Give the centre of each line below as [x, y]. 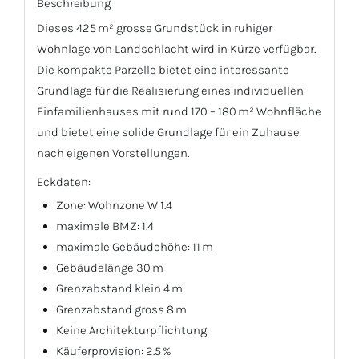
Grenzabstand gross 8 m [121, 309]
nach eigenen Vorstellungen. [113, 153]
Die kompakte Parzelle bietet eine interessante [163, 69]
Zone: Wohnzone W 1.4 [114, 205]
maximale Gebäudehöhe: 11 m [135, 246]
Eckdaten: [64, 182]
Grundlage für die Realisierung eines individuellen [170, 90]
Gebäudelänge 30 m [110, 267]
